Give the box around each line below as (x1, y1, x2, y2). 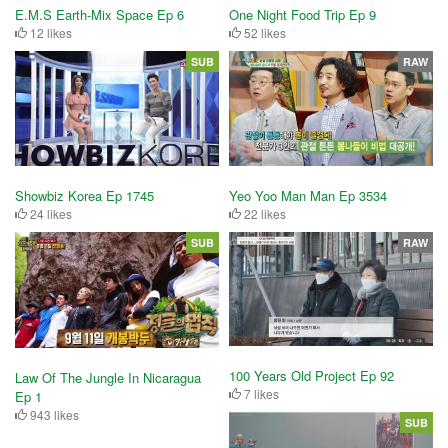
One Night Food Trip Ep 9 (229, 5, 376, 25)
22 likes (241, 205, 286, 223)
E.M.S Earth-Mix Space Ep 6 (15, 5, 184, 25)
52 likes (241, 24, 286, 42)
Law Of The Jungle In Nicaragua (15, 367, 201, 387)
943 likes (27, 405, 79, 423)
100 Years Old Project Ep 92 (229, 365, 394, 385)
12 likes (27, 24, 72, 42)
